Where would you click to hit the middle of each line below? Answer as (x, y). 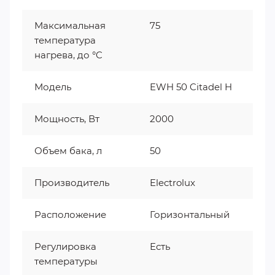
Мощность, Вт (67, 118)
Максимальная (70, 25)
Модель (53, 87)
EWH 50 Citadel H (191, 87)
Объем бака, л (68, 150)
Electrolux (172, 182)
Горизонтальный (190, 214)
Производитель (72, 182)
